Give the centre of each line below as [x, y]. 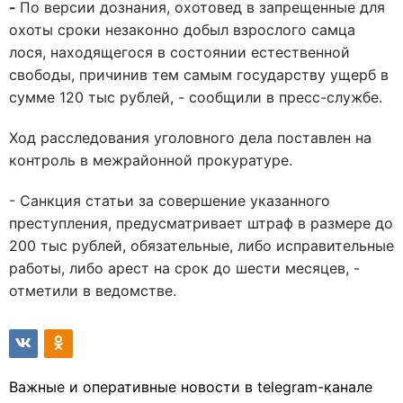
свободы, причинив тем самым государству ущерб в [199, 75]
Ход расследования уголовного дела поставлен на [190, 138]
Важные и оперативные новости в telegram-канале [191, 387]
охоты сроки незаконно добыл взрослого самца [182, 30]
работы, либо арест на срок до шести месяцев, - [184, 268]
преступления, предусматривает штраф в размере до [201, 223]
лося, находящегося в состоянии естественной [179, 52]
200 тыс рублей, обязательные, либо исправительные [201, 246]
